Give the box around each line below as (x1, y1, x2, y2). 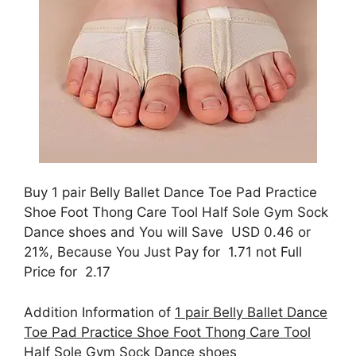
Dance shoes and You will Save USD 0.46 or (24, 224, 311, 240)
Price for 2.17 (24, 264, 110, 280)
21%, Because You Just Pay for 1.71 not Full (24, 244, 302, 260)
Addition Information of (24, 304, 175, 320)
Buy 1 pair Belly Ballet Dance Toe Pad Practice (24, 184, 317, 200)
